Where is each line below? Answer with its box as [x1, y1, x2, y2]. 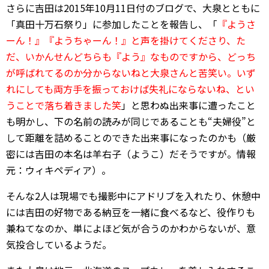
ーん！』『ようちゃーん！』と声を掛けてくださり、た [6, 33, 246, 47]
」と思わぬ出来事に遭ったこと [121, 98, 256, 112]
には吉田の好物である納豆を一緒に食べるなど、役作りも [6, 205, 255, 219]
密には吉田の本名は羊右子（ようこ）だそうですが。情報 [6, 147, 256, 161]
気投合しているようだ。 [6, 237, 112, 252]
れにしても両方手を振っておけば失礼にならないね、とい [6, 82, 255, 96]
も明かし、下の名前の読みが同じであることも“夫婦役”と [6, 114, 256, 128]
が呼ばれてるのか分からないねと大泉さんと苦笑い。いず [6, 65, 256, 80]
